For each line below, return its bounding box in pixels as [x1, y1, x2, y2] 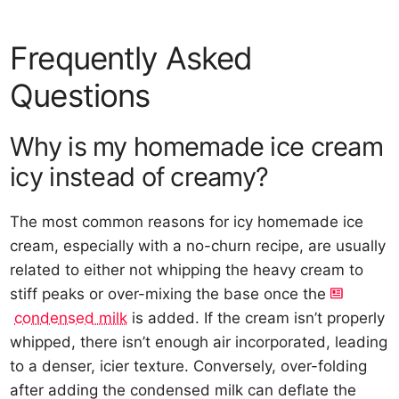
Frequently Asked [10, 38, 253, 77]
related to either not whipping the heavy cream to [10, 260, 364, 279]
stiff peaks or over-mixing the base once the [10, 284, 331, 303]
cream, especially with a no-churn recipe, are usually [10, 236, 387, 255]
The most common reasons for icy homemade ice [10, 212, 364, 231]
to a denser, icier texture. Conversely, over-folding [10, 356, 368, 375]
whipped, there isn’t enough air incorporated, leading [10, 332, 388, 351]
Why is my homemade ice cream [10, 130, 383, 162]
